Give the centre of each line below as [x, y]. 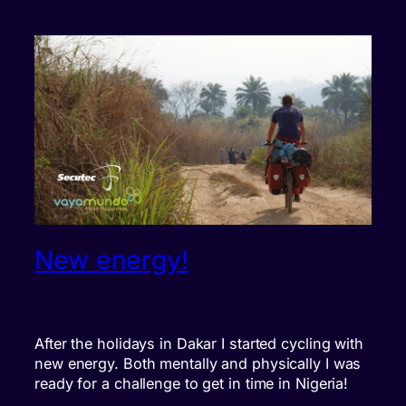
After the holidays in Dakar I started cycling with [199, 343]
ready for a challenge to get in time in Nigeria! [192, 383]
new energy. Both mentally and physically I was [198, 363]
